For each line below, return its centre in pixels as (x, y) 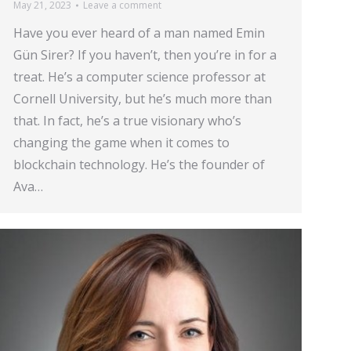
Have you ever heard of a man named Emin (139, 33)
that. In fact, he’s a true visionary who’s (127, 121)
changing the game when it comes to (121, 143)
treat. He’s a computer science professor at (139, 77)
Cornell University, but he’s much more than (143, 99)
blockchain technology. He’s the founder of (139, 165)
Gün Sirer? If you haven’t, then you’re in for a (145, 55)
